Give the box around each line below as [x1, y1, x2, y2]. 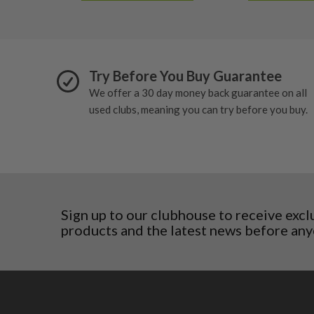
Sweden [68, 34, 104, 47]
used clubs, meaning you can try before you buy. [89, 102, 308, 116]
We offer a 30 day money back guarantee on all [89, 86, 307, 99]
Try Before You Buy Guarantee [89, 67, 282, 84]
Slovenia [68, 17, 108, 30]
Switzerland [68, 50, 123, 64]
